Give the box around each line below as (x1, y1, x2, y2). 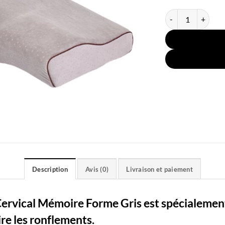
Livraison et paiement (126, 165, 193, 173)
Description (32, 165, 68, 173)
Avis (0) (85, 165, 109, 173)
